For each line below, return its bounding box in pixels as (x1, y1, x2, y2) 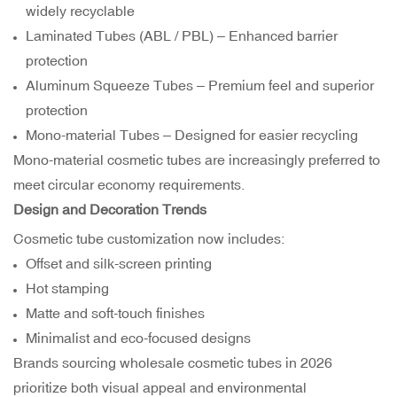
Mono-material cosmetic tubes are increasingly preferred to (13, 152, 380, 168)
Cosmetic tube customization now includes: (13, 230, 284, 247)
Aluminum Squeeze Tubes (26, 77, 198, 94)
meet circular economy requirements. (13, 176, 245, 193)
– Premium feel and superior (197, 77, 375, 94)
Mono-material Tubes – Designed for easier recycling (26, 127, 359, 144)
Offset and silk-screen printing (26, 255, 213, 272)
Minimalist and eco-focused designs (26, 330, 252, 346)
